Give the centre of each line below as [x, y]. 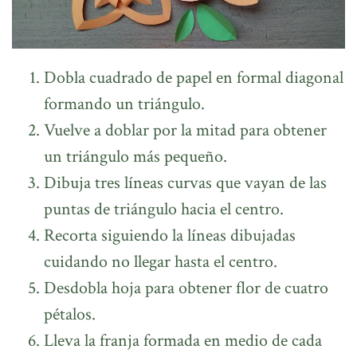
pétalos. [70, 314]
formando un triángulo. [124, 104]
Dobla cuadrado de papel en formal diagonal [194, 77]
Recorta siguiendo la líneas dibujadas [170, 235]
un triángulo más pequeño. [135, 156]
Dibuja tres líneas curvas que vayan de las [185, 182]
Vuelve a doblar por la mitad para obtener [185, 130]
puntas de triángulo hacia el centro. [164, 209]
